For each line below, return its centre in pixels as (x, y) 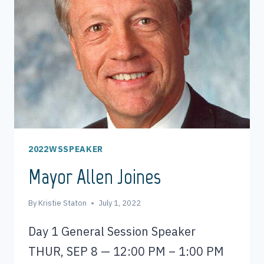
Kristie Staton (63, 203)
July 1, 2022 (120, 203)
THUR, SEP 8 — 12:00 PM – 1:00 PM (126, 251)
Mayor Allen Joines (95, 176)
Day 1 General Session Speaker (112, 231)
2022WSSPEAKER (66, 149)
